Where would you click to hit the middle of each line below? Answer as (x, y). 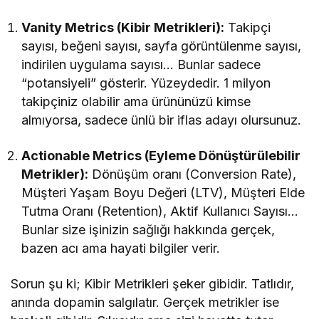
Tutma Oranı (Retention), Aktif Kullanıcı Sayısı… (160, 211)
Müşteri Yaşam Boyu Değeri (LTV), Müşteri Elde (163, 192)
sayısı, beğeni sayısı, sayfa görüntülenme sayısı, (162, 46)
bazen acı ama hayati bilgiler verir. (121, 248)
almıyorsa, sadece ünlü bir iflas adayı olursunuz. (162, 120)
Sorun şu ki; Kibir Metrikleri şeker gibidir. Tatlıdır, (153, 283)
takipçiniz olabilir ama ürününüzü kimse (136, 101)
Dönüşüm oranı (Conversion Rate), (193, 174)
